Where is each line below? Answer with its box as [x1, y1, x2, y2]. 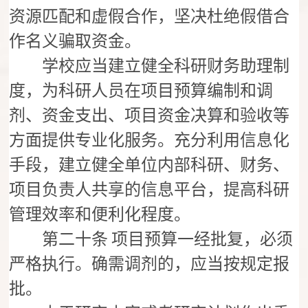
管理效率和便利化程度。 [9, 206, 191, 224]
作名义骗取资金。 [9, 32, 142, 51]
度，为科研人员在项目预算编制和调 [9, 82, 274, 100]
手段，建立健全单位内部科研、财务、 [9, 156, 290, 175]
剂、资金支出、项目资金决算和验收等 [9, 107, 290, 125]
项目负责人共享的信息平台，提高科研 [9, 181, 290, 199]
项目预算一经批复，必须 [111, 230, 294, 249]
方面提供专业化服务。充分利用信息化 [9, 131, 290, 150]
